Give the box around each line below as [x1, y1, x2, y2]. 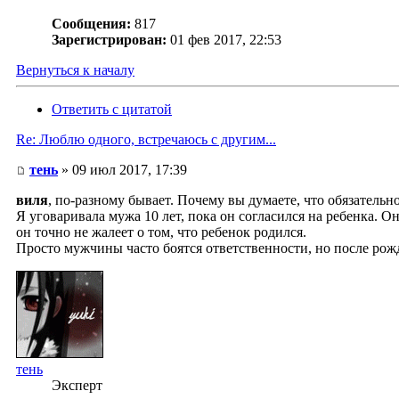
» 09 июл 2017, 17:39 [58, 162, 187, 178]
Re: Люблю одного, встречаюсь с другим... [16, 132, 276, 148]
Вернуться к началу [16, 62, 134, 78]
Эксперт [52, 378, 102, 394]
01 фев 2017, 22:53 [170, 32, 281, 48]
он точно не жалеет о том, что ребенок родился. [16, 224, 306, 240]
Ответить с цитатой [52, 102, 172, 118]
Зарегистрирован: [52, 32, 167, 48]
